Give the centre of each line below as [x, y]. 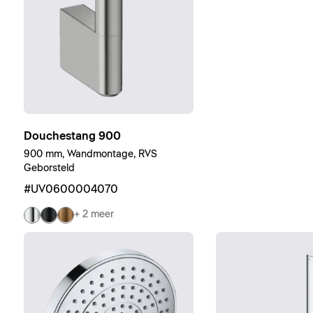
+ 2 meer [94, 215]
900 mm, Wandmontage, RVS [90, 154]
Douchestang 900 [72, 136]
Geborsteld [49, 168]
